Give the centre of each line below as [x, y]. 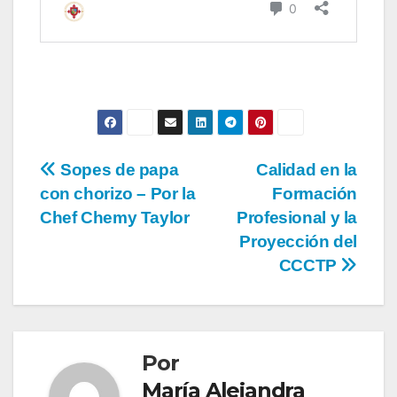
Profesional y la [297, 218]
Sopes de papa [117, 170]
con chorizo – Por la [118, 194]
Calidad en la [306, 170]
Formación [315, 194]
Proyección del [298, 242]
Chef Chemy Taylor [115, 218]
